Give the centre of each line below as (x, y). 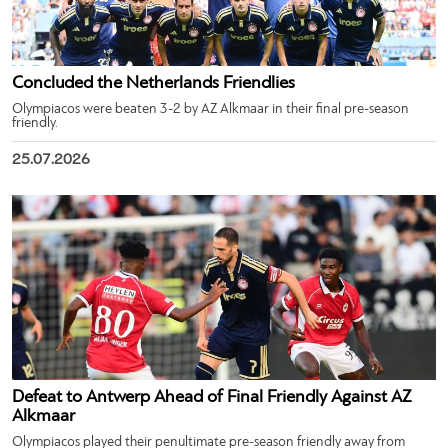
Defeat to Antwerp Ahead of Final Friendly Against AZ (211, 397)
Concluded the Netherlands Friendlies (153, 83)
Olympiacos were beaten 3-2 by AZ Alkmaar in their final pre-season (210, 109)
